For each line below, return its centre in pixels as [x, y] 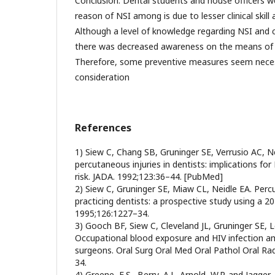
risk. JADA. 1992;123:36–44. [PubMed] [149, 176]
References [103, 128]
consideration [102, 77]
